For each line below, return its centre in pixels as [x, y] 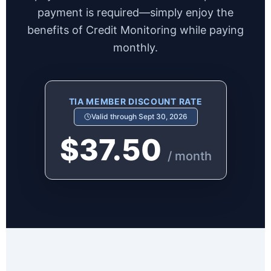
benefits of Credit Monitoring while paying [135, 30]
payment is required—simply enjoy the [135, 12]
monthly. [135, 47]
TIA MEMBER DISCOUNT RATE [135, 101]
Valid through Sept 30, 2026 [139, 116]
